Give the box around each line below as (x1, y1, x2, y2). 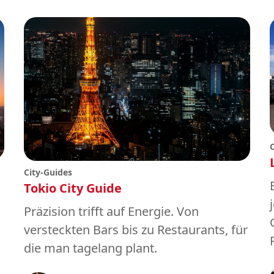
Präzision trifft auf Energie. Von (23, 203, 199, 220)
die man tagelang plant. (23, 240, 157, 257)
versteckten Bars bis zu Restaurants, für (23, 221, 248, 239)
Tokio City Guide (23, 180, 122, 197)
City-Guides (23, 166, 72, 179)
